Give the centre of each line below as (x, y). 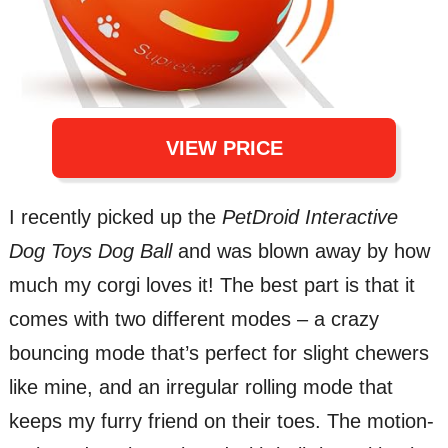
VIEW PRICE (224, 148)
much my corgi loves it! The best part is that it (211, 284)
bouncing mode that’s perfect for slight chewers (218, 352)
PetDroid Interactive (309, 216)
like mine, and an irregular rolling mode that (200, 386)
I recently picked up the (115, 216)
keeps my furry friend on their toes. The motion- (221, 420)
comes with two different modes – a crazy (193, 318)
